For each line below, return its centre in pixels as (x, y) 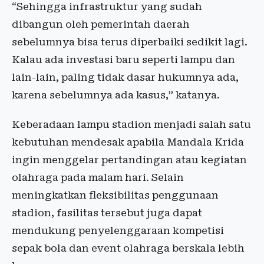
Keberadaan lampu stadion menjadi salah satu (131, 124)
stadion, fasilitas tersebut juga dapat (107, 213)
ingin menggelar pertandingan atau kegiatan (129, 160)
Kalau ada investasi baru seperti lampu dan (123, 60)
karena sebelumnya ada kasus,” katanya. (116, 95)
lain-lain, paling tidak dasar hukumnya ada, (125, 77)
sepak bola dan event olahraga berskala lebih (128, 248)
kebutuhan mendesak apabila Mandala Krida (128, 142)
